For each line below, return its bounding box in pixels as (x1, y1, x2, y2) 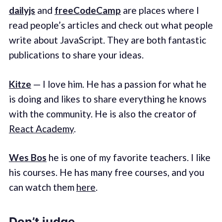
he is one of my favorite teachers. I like (46, 152, 211, 164)
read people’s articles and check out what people (8, 19, 213, 31)
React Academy (8, 122, 74, 134)
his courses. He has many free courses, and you (8, 166, 204, 178)
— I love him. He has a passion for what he (31, 78, 207, 90)
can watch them (8, 181, 76, 193)
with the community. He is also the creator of (8, 108, 197, 119)
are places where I (120, 4, 199, 16)
